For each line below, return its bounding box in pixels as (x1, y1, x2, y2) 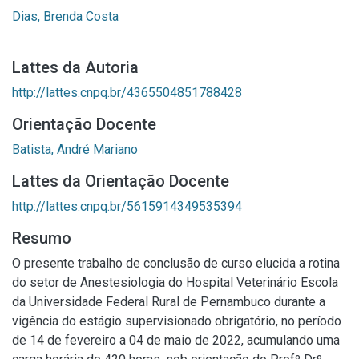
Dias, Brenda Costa (12, 9, 119, 24)
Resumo (12, 228, 71, 248)
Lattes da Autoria (12, 58, 139, 77)
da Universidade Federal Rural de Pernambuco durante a (12, 294, 325, 309)
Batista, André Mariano (12, 142, 138, 157)
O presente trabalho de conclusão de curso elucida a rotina (12, 256, 340, 271)
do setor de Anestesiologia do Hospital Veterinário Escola (12, 275, 338, 290)
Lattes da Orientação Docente (12, 171, 229, 191)
